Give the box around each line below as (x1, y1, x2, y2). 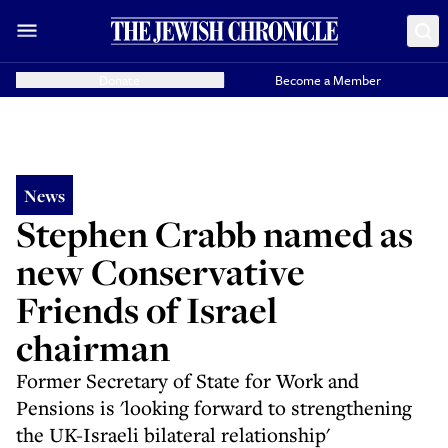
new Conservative (16, 247, 305, 296)
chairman (16, 323, 170, 372)
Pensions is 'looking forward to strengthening (16, 394, 412, 421)
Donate (99, 70, 141, 90)
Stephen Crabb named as (16, 209, 413, 258)
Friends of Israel (16, 285, 277, 334)
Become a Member (275, 70, 382, 90)
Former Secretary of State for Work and (16, 367, 359, 394)
